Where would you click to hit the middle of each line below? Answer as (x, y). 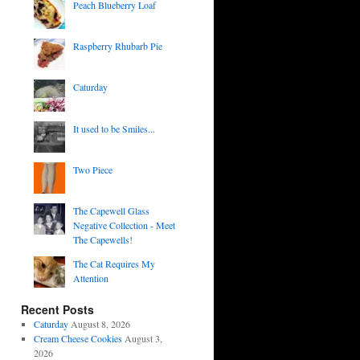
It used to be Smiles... (114, 128)
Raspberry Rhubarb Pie (117, 46)
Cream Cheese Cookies (78, 339)
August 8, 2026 (100, 324)
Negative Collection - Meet (124, 225)
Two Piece (92, 169)
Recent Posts (57, 310)
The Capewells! (102, 240)
